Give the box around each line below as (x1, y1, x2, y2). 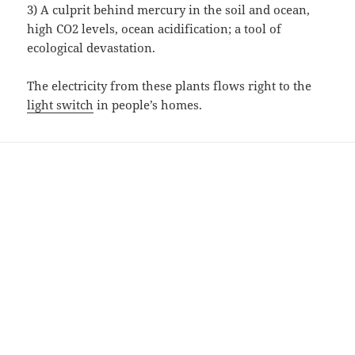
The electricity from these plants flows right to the (27, 78, 312, 94)
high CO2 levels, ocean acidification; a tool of (27, 21, 282, 37)
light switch (27, 97, 94, 113)
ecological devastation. (27, 40, 156, 56)
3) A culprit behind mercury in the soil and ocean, (27, 2, 311, 18)
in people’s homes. (94, 97, 203, 113)
